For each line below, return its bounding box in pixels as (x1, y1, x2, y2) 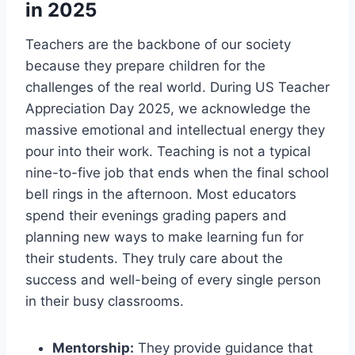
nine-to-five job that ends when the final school (25, 164, 329, 181)
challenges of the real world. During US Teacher (25, 78, 330, 95)
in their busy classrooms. (25, 292, 184, 309)
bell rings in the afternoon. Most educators (25, 185, 296, 202)
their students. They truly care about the (25, 250, 283, 266)
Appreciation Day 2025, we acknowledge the (25, 100, 311, 116)
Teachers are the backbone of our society (25, 36, 291, 52)
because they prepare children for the (25, 57, 265, 74)
